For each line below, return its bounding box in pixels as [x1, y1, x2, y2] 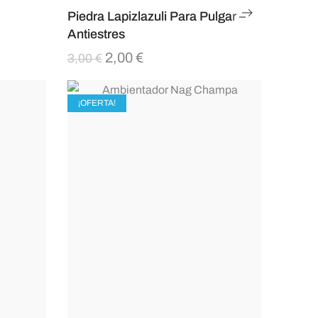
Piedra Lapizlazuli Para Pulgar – [67, 9, 246, 24]
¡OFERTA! [77, 98, 116, 109]
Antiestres [67, 27, 125, 42]
